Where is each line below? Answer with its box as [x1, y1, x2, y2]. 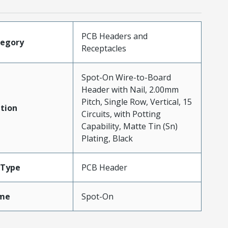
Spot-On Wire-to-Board [81, 72, 171, 83]
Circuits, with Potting [81, 108, 161, 120]
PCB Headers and [81, 31, 148, 42]
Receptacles [81, 43, 126, 54]
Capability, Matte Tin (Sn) [81, 121, 178, 132]
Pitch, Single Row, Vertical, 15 [81, 96, 192, 108]
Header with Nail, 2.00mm [81, 84, 179, 96]
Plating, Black [81, 133, 133, 145]
